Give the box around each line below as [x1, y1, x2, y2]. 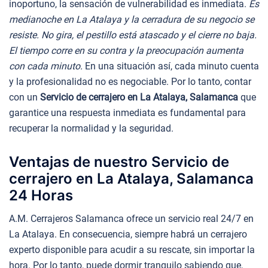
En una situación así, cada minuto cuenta [83, 60, 259, 72]
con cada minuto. [9, 60, 83, 72]
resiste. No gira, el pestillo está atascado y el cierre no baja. [9, 29, 257, 41]
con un [9, 92, 40, 103]
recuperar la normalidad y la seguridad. [9, 123, 173, 135]
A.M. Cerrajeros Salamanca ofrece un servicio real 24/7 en [9, 212, 254, 224]
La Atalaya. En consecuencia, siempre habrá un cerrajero [9, 228, 247, 240]
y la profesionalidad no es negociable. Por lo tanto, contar [9, 76, 251, 88]
